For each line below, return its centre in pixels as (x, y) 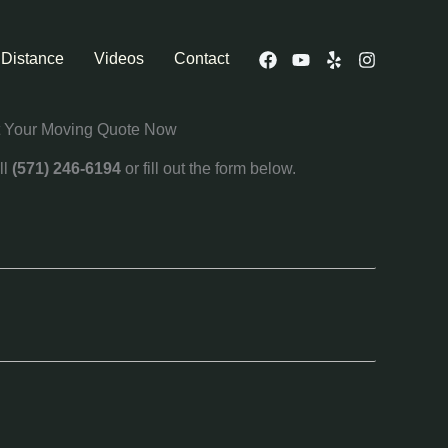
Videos (119, 58)
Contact (201, 58)
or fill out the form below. (208, 168)
